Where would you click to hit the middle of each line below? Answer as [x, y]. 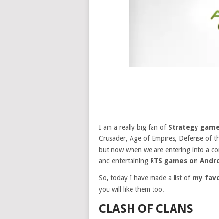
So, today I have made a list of [145, 178]
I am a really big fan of [133, 127]
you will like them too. [131, 189]
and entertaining [124, 161]
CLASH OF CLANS [146, 208]
